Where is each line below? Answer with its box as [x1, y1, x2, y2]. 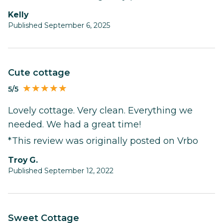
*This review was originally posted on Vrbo [8, 135, 198, 146]
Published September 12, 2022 [8, 166, 113, 175]
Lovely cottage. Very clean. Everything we [8, 105, 193, 116]
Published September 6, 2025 [8, 21, 110, 30]
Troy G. [14, 155, 38, 165]
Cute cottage [14, 67, 70, 79]
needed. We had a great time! [8, 118, 141, 130]
